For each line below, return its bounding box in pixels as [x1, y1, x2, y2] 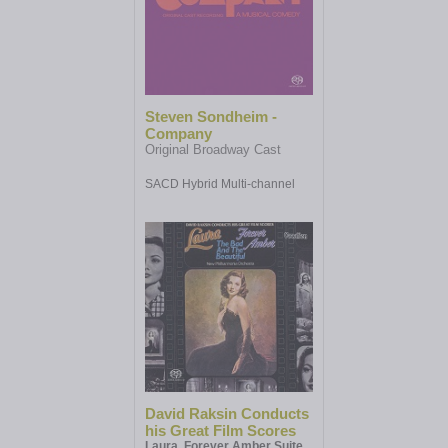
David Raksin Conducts [145, 405, 309, 423]
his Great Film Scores [145, 422, 296, 440]
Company [145, 125, 212, 143]
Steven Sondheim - [145, 108, 277, 126]
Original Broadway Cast [145, 142, 281, 158]
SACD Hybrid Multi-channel [145, 177, 295, 192]
